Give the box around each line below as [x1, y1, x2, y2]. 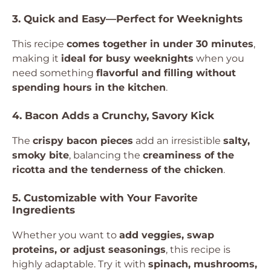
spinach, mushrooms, [148, 258, 257, 270]
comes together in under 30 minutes [67, 38, 253, 50]
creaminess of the [143, 149, 234, 161]
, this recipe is [166, 244, 230, 255]
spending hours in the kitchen [12, 82, 166, 93]
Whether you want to [12, 229, 119, 241]
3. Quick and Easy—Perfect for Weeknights [12, 13, 243, 25]
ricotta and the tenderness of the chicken [12, 164, 223, 175]
